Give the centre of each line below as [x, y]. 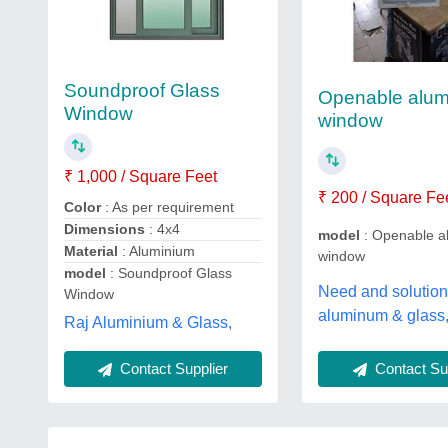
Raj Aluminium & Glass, [148, 322]
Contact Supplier [172, 368]
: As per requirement [169, 207]
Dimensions [106, 229]
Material [91, 251]
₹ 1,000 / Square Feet [140, 176]
